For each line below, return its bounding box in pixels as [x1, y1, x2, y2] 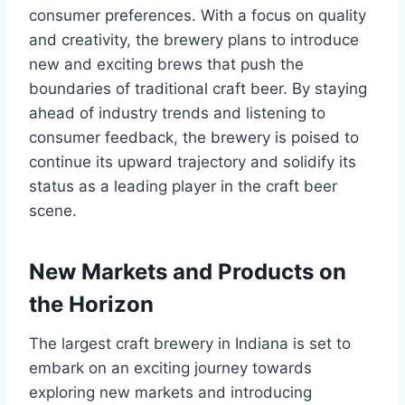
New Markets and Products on [29, 259, 346, 286]
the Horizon [29, 291, 154, 318]
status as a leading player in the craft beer [29, 177, 337, 196]
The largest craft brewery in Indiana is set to [29, 334, 351, 353]
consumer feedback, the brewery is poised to [29, 128, 359, 147]
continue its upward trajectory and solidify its [29, 153, 356, 172]
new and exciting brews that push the [29, 55, 304, 74]
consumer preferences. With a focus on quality [29, 6, 366, 25]
